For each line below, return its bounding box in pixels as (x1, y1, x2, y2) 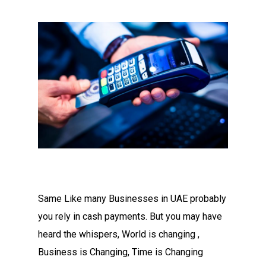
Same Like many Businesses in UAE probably (38, 193, 226, 205)
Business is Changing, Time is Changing (38, 246, 203, 258)
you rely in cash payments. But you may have (38, 211, 222, 223)
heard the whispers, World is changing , (38, 229, 199, 240)
